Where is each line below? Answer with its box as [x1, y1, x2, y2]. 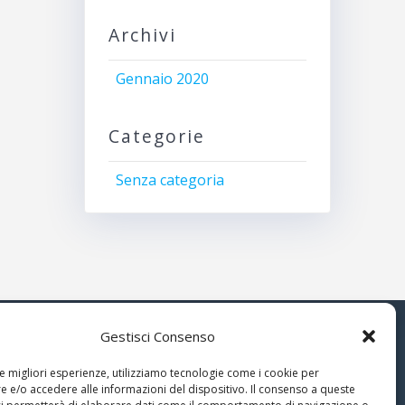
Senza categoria [115, 169, 224, 190]
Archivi [108, 22, 176, 47]
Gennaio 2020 [115, 68, 209, 89]
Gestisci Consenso [100, 327, 216, 345]
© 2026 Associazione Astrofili [63, 355, 260, 375]
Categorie [108, 123, 205, 148]
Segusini [63, 377, 122, 397]
